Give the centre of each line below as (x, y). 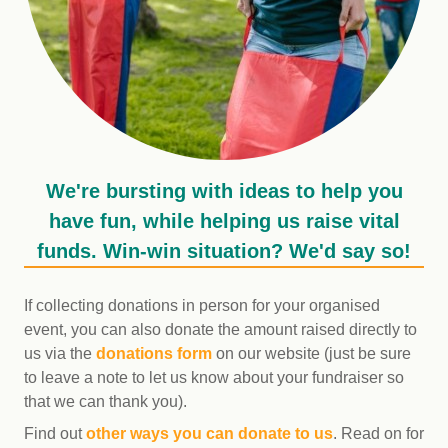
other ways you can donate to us (209, 433)
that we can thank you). (105, 401)
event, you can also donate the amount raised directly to (220, 329)
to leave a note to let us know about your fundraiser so (214, 377)
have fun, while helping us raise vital (224, 221)
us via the (60, 353)
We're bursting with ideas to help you (224, 191)
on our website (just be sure (311, 353)
